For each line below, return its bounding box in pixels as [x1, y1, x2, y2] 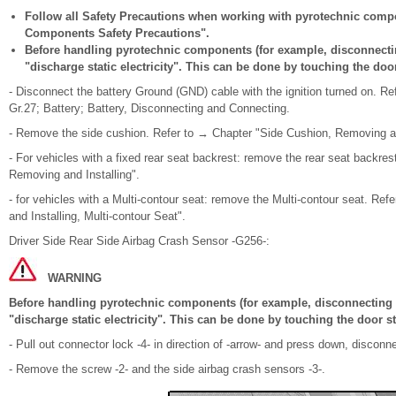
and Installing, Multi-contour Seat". [9, 209, 186, 223]
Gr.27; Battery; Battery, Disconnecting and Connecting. [9, 102, 290, 115]
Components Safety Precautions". [25, 27, 209, 40]
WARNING [48, 271, 102, 285]
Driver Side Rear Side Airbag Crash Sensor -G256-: [9, 234, 270, 247]
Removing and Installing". [9, 168, 140, 181]
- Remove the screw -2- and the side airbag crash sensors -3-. [9, 362, 325, 376]
